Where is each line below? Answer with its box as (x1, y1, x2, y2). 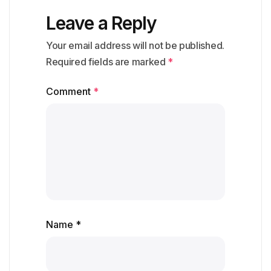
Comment (46, 85, 93, 98)
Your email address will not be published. (46, 39, 224, 52)
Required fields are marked (46, 56, 168, 68)
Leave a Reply (46, 12, 157, 34)
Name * (46, 218, 81, 231)
